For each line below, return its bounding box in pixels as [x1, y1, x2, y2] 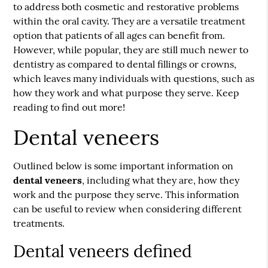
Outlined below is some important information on [13, 160, 234, 172]
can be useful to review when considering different [13, 203, 242, 215]
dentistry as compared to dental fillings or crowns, [13, 58, 237, 70]
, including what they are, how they [82, 174, 240, 186]
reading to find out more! [13, 101, 128, 113]
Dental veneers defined [13, 240, 193, 262]
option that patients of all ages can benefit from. [13, 29, 226, 41]
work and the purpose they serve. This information [13, 188, 240, 200]
